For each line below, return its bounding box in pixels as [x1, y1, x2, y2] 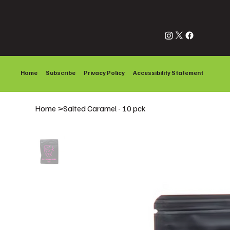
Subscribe [46, 68, 75, 76]
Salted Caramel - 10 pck [63, 103, 146, 113]
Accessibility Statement [133, 68, 203, 76]
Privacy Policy [84, 68, 125, 76]
